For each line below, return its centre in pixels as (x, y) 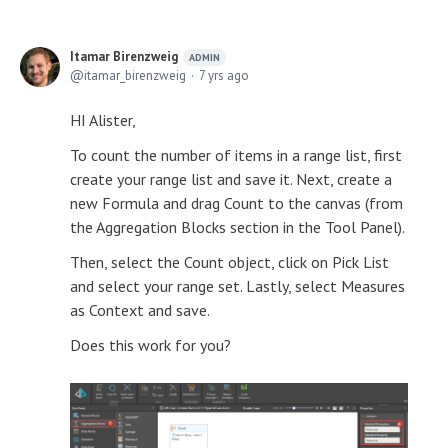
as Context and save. (140, 310)
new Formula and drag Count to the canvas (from (236, 203)
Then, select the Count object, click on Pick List (229, 262)
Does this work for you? (150, 345)
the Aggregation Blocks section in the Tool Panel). (237, 227)
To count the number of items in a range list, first (236, 155)
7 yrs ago (224, 75)
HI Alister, (103, 120)
